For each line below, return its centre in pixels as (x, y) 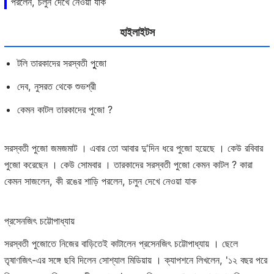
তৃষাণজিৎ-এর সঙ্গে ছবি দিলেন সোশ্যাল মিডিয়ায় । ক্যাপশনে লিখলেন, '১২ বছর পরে (136, 260)
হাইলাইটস (137, 32)
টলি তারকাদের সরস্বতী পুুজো (62, 63)
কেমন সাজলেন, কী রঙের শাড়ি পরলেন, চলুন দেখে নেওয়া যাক (100, 181)
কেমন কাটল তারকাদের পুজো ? (65, 109)
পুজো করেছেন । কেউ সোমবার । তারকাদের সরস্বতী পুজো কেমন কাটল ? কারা (128, 165)
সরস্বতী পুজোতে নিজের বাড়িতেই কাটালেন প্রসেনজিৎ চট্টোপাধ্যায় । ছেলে (121, 244)
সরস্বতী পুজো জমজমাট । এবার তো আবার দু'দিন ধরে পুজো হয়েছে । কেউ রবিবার (134, 148)
